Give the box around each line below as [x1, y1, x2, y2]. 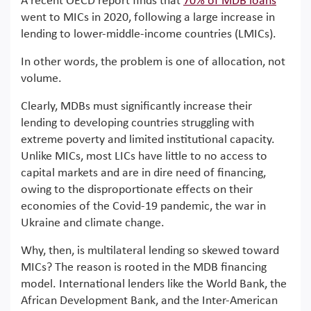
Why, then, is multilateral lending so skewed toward [21, 244, 279, 258]
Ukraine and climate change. [21, 217, 165, 230]
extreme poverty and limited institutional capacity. [21, 133, 275, 146]
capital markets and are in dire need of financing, [21, 167, 266, 180]
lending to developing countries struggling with [21, 117, 254, 130]
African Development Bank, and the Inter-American [21, 294, 278, 308]
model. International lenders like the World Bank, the [21, 278, 287, 291]
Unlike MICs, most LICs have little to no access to [21, 150, 267, 163]
